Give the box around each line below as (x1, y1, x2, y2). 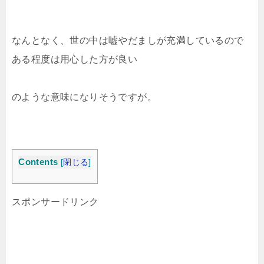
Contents (18, 157, 58, 167)
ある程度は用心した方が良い (12, 54, 138, 64)
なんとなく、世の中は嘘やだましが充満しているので (12, 35, 244, 45)
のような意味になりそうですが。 (12, 92, 157, 102)
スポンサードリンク (12, 197, 99, 207)
